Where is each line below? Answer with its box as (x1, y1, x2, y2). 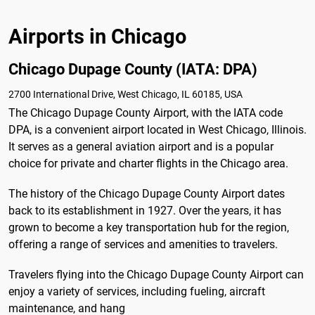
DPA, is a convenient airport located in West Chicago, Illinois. (8, 122, 307, 136)
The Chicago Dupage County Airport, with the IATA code (8, 105, 283, 120)
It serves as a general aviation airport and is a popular (8, 139, 274, 153)
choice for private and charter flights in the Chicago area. (8, 156, 288, 170)
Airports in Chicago (8, 24, 186, 49)
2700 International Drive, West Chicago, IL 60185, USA (8, 88, 243, 100)
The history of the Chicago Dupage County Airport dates (8, 186, 285, 200)
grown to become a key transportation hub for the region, (8, 220, 289, 234)
